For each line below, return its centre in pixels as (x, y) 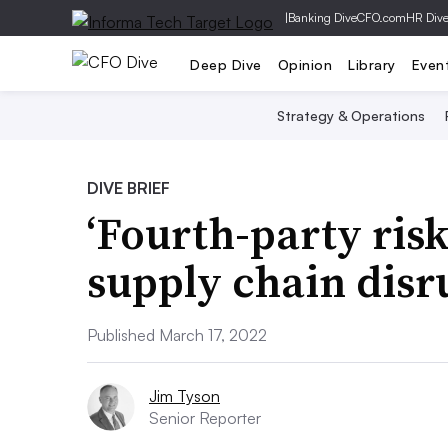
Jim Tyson (184, 396)
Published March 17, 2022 (177, 335)
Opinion (304, 64)
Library (372, 64)
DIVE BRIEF (128, 188)
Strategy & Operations (350, 115)
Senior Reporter (205, 418)
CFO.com (381, 17)
